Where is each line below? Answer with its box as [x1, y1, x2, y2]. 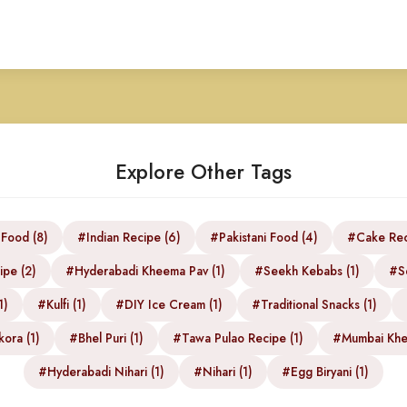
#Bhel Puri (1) [68, 329, 144, 347]
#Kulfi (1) [37, 295, 86, 313]
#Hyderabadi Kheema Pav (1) [65, 262, 225, 280]
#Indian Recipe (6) [77, 228, 181, 246]
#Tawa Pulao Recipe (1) [172, 329, 303, 347]
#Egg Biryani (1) [282, 362, 369, 381]
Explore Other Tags [115, 157, 292, 186]
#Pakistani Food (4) [210, 228, 318, 246]
